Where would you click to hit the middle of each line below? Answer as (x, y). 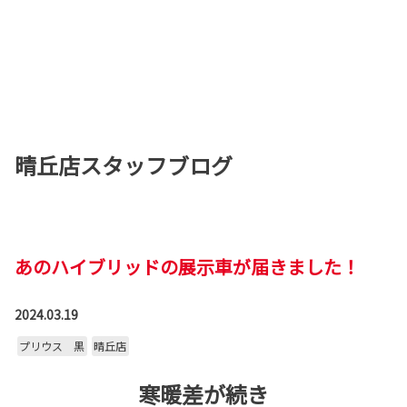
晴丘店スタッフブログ (124, 165)
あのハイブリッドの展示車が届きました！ (187, 267)
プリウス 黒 (52, 346)
